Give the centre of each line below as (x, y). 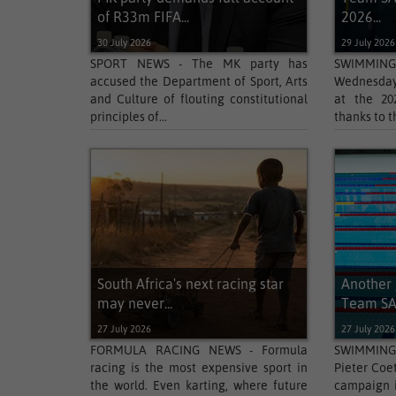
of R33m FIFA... (144, 17)
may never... (135, 303)
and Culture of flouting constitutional (199, 99)
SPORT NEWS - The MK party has (199, 64)
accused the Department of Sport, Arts (199, 81)
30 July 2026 (125, 42)
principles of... (129, 117)
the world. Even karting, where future (199, 385)
